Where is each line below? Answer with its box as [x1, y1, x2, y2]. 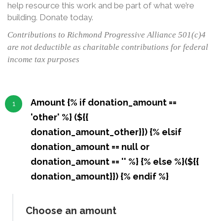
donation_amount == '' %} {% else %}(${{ [31, 156, 199, 167]
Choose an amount [26, 204, 116, 217]
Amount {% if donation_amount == [31, 97, 177, 108]
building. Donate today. [7, 12, 93, 22]
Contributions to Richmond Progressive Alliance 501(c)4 [7, 30, 206, 39]
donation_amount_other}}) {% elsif [31, 126, 182, 137]
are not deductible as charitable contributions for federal [7, 42, 208, 52]
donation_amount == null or [31, 141, 150, 152]
